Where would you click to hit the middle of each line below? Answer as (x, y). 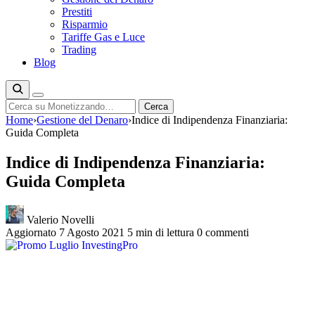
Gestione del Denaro (82, 120)
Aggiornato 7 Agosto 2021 (65, 232)
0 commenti (223, 232)
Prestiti (77, 12)
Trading (79, 50)
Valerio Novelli (59, 219)
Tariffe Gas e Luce (103, 37)
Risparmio (85, 24)
